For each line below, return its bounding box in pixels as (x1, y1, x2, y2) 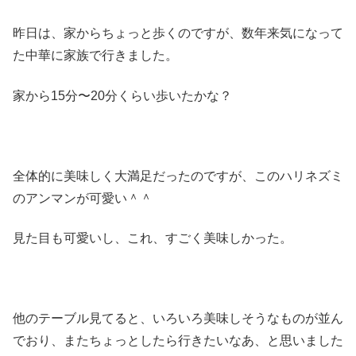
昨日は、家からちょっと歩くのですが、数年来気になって (13, 26, 343, 41)
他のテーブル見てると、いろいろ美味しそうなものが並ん (13, 311, 343, 325)
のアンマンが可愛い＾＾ (13, 191, 153, 205)
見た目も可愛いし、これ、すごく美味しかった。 (13, 230, 292, 245)
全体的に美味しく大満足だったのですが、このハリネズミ (13, 168, 343, 183)
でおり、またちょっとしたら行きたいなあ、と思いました (13, 333, 343, 347)
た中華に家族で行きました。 (13, 48, 178, 63)
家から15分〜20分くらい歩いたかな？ (13, 88, 232, 103)
